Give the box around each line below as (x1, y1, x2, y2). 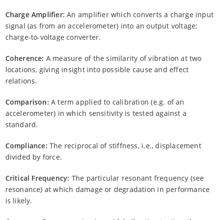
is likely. (5, 195, 32, 205)
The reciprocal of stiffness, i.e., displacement (47, 140, 201, 150)
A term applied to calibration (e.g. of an (49, 97, 185, 107)
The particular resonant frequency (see (69, 173, 204, 183)
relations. (5, 76, 37, 85)
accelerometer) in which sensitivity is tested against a (5, 108, 187, 118)
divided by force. (5, 152, 62, 162)
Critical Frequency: (5, 173, 70, 183)
